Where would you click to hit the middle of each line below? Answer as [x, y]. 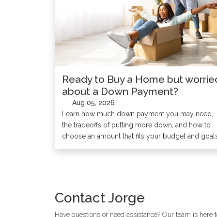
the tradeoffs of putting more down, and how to [136, 125]
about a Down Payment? [120, 91]
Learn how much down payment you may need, [137, 114]
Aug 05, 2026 [93, 103]
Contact [80, 198]
